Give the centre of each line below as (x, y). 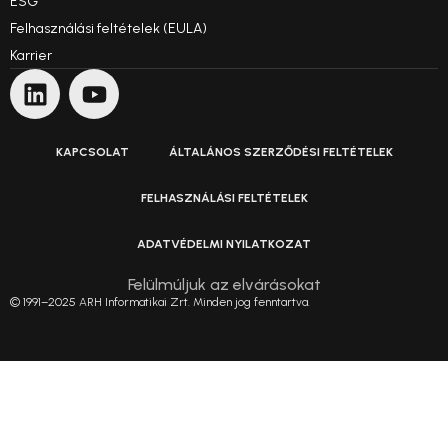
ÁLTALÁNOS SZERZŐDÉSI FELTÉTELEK (280, 152)
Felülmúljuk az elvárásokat (224, 285)
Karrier (31, 56)
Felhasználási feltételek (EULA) (108, 29)
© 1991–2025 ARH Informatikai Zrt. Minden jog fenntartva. (160, 302)
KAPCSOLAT (92, 152)
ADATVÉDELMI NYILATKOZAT (224, 244)
